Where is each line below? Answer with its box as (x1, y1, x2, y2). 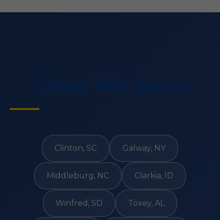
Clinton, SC (55, 143, 97, 153)
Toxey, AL (128, 198, 165, 208)
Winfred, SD (55, 198, 103, 208)
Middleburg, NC (47, 171, 109, 180)
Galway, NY (122, 143, 165, 153)
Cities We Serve (30, 73, 190, 97)
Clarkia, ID (135, 171, 173, 180)
